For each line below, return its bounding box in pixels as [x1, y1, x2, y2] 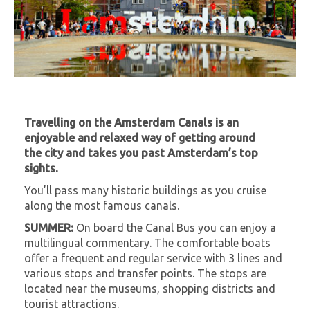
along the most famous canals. [24, 199, 179, 212]
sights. [24, 161, 58, 174]
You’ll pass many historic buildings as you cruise [24, 183, 266, 197]
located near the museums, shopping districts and [24, 282, 275, 295]
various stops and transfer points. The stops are [24, 266, 266, 280]
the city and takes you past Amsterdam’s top [24, 146, 258, 159]
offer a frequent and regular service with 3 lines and [24, 251, 282, 264]
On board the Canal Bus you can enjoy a [73, 221, 276, 234]
